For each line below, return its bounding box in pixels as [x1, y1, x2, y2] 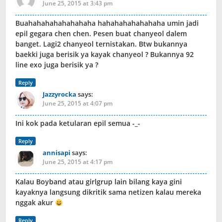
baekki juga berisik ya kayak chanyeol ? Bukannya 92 [15, 50, 194, 59]
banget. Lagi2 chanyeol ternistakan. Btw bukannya [15, 39, 187, 49]
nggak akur [15, 198, 55, 208]
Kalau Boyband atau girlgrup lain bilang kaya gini [15, 177, 182, 187]
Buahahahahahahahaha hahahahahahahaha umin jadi [15, 18, 199, 28]
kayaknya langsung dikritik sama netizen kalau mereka [15, 187, 201, 197]
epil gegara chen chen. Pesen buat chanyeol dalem [15, 29, 187, 39]
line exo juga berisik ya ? [15, 60, 98, 70]
